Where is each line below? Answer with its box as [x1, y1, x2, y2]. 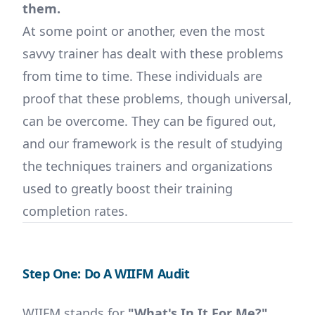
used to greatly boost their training [22, 180, 233, 197]
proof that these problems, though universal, [22, 90, 292, 107]
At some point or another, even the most [22, 22, 265, 39]
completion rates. [22, 202, 128, 219]
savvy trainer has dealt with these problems [22, 45, 283, 62]
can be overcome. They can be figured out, [22, 112, 276, 129]
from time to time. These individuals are [22, 67, 262, 84]
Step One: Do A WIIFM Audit [22, 265, 190, 282]
